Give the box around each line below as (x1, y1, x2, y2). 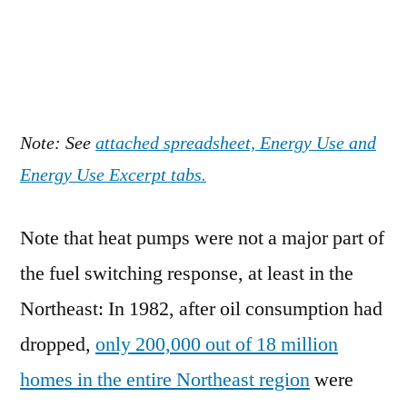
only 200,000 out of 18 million (95, 331, 338, 357)
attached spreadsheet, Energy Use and (95, 132, 376, 154)
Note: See (20, 132, 95, 154)
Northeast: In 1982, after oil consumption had (20, 295, 382, 322)
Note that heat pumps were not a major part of (20, 224, 384, 251)
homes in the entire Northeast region (20, 366, 310, 392)
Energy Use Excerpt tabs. (20, 164, 206, 186)
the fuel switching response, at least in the (20, 260, 353, 286)
